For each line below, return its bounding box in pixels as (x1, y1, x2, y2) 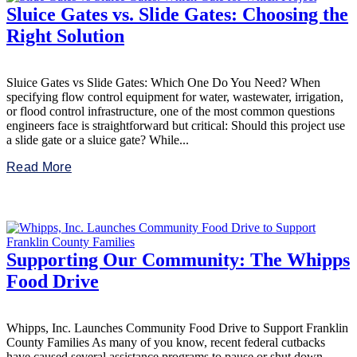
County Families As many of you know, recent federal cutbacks (6, 335, 325, 350)
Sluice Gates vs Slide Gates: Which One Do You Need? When (6, 76, 320, 90)
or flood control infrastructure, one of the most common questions (6, 104, 335, 119)
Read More (6, 160, 72, 175)
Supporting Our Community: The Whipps (6, 249, 350, 271)
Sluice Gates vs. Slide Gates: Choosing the (6, 4, 348, 25)
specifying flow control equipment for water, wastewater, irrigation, (6, 90, 343, 104)
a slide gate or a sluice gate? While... (6, 133, 189, 147)
